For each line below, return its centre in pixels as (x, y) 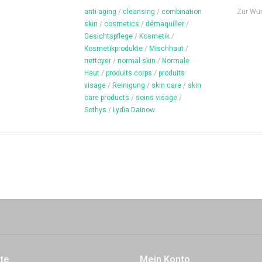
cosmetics (122, 24)
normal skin (137, 61)
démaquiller (165, 24)
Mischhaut (166, 48)
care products (107, 97)
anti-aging (100, 11)
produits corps (129, 73)
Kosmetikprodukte (113, 48)
